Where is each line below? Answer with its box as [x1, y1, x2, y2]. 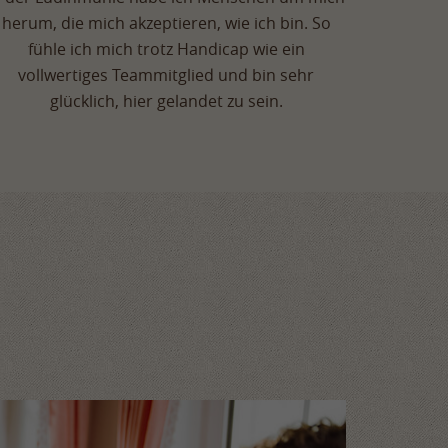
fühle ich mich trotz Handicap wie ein [27, 38, 305, 61]
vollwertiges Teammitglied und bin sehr [18, 64, 314, 87]
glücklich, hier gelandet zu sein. [49, 90, 283, 113]
